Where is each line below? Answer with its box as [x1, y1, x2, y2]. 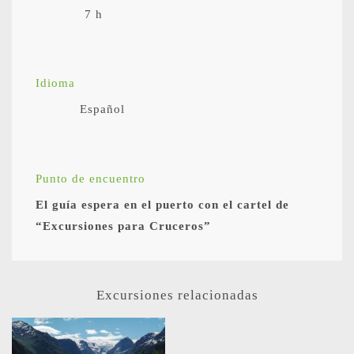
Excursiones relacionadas [96, 287, 258, 303]
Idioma [36, 76, 75, 89]
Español [80, 102, 125, 115]
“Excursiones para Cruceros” [36, 219, 211, 232]
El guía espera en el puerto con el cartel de [36, 198, 289, 211]
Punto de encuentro [36, 171, 145, 185]
